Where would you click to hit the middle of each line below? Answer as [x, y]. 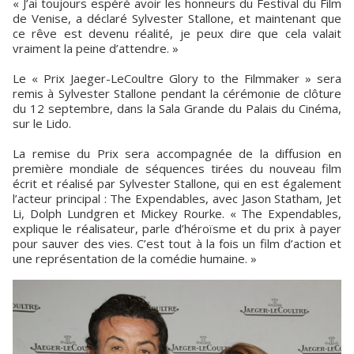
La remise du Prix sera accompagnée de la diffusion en [177, 154]
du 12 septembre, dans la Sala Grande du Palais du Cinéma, [177, 109]
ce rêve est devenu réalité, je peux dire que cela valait [177, 34]
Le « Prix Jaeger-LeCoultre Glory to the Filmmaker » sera [177, 79]
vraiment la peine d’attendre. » [96, 49]
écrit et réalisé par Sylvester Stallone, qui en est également [177, 184]
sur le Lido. [42, 124]
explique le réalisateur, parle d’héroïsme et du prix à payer [177, 229]
